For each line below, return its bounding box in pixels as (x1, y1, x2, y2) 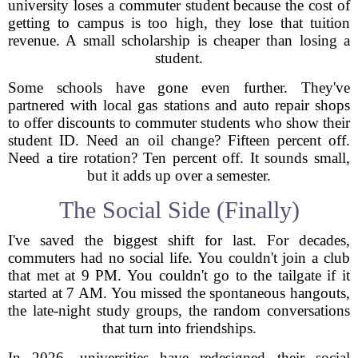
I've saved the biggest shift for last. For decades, (8, 232, 350, 249)
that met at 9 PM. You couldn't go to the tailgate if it (8, 267, 350, 284)
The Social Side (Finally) (58, 197, 300, 223)
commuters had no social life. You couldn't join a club (8, 249, 350, 266)
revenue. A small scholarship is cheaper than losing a (8, 32, 350, 49)
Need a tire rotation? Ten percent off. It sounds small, (8, 149, 350, 166)
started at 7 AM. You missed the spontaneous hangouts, (8, 284, 350, 301)
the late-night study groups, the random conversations (8, 302, 350, 319)
